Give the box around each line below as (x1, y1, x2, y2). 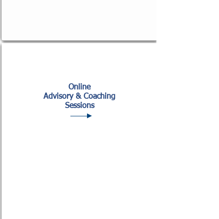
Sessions (65, 102, 94, 110)
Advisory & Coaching (44, 93, 115, 101)
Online (68, 84, 90, 91)
